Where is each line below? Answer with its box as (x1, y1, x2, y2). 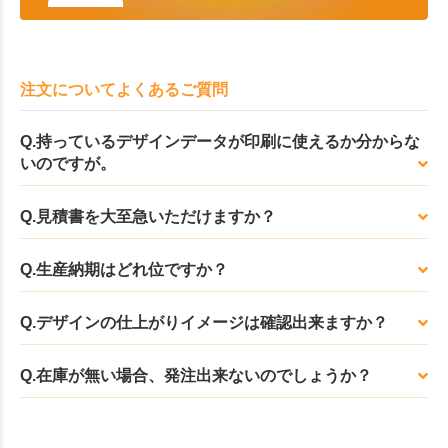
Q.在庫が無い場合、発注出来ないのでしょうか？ (20, 367, 372, 385)
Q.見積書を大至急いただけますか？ (20, 208, 276, 226)
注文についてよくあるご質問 (20, 81, 228, 99)
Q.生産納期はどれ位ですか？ (20, 261, 228, 279)
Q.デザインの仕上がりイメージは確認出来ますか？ (20, 314, 388, 332)
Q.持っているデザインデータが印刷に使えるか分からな (20, 133, 420, 151)
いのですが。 (20, 155, 116, 173)
